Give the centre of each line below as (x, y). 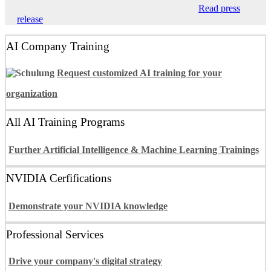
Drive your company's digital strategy (85, 261)
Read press (219, 8)
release (30, 19)
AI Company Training (58, 47)
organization (32, 93)
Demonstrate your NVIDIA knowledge (88, 206)
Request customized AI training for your (139, 73)
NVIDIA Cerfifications (59, 178)
